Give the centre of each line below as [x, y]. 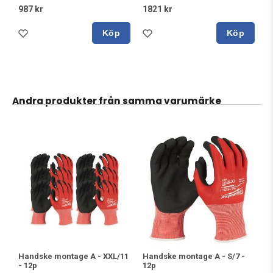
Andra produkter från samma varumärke [117, 101]
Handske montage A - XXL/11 [73, 256]
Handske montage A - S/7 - [194, 256]
